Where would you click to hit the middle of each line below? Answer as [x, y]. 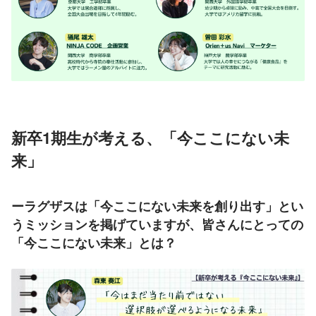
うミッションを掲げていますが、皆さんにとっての [157, 224]
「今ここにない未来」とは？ [94, 242]
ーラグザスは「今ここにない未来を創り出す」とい [157, 206]
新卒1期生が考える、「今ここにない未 [150, 137]
